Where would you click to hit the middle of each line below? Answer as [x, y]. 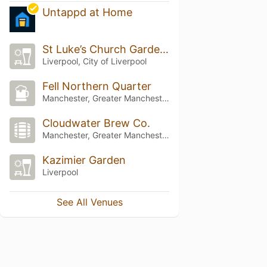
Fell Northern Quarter [97, 86]
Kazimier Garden [84, 160]
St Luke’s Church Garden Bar [164, 49]
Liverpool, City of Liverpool [94, 61]
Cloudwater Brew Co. [96, 123]
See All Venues [89, 202]
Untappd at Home [87, 13]
